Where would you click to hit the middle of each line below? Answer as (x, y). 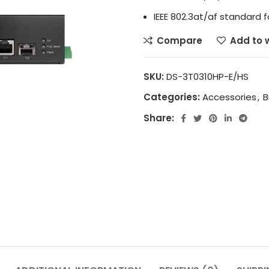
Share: (159, 118)
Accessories (229, 97)
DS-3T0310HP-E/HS (207, 77)
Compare (179, 41)
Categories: (172, 97)
